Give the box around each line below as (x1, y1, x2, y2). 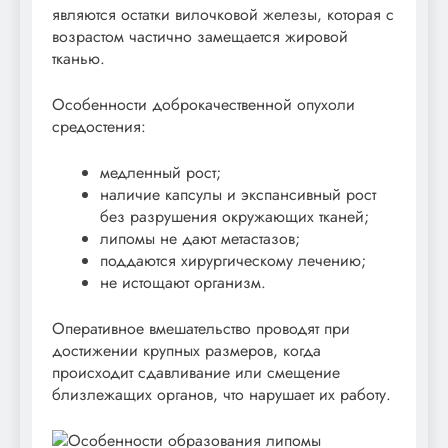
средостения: (52, 114, 146, 138)
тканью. (52, 46, 105, 70)
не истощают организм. (100, 270, 266, 294)
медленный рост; (100, 160, 221, 184)
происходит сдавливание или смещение (52, 360, 340, 384)
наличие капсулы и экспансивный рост (100, 182, 376, 206)
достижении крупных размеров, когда (52, 338, 321, 362)
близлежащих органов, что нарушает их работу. (52, 382, 391, 406)
